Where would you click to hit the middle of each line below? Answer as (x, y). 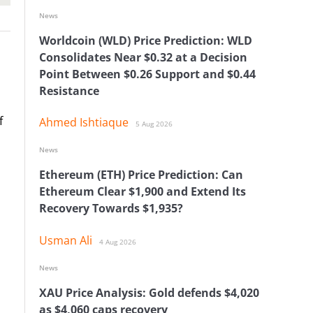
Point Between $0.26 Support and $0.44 (147, 74)
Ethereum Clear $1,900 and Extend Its (143, 192)
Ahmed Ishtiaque (84, 123)
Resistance (69, 90)
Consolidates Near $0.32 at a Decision (143, 57)
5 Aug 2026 (154, 124)
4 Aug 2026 (118, 241)
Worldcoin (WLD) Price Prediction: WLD (146, 40)
